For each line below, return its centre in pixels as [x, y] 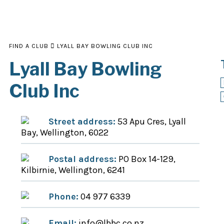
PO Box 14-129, [146, 159]
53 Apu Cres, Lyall [151, 121]
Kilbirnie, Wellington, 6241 [73, 170]
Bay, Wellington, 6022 [65, 132]
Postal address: [82, 159]
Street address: [82, 121]
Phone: [63, 196]
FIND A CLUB [29, 46]
